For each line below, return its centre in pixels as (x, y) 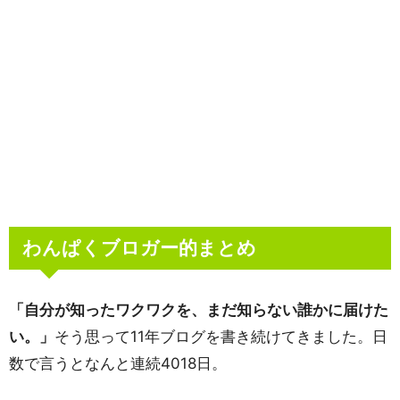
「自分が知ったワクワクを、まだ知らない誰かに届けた (199, 309)
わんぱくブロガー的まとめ (139, 247)
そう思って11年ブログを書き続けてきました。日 (221, 336)
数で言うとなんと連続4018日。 (118, 363)
